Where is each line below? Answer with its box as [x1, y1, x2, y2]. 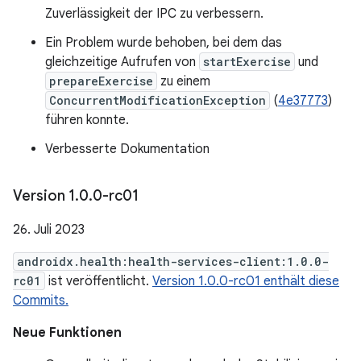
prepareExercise [49, 73, 153, 89]
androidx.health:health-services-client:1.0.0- [17, 254, 329, 269]
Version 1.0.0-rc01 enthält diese [152, 273, 339, 289]
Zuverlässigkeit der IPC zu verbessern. [45, 6, 263, 22]
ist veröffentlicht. [45, 273, 152, 289]
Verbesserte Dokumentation [45, 141, 210, 157]
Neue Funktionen [13, 325, 122, 341]
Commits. [13, 293, 68, 309]
